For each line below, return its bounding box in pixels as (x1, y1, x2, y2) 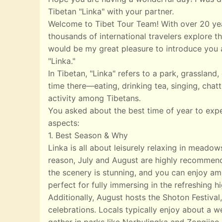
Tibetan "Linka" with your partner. (48, 6, 174, 17)
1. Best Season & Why (48, 130, 128, 141)
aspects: (48, 118, 79, 128)
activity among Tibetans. (48, 93, 141, 104)
